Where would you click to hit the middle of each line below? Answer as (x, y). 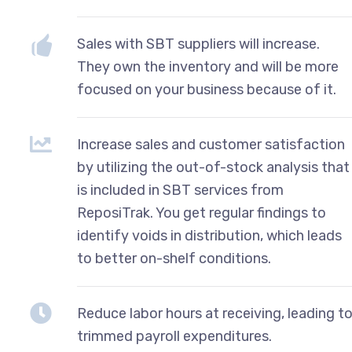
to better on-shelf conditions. (174, 259)
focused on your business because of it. (206, 90)
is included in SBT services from (180, 191)
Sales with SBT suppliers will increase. (198, 44)
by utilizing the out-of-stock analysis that (213, 168)
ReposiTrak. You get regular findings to (201, 213)
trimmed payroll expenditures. (174, 337)
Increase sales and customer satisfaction (211, 145)
